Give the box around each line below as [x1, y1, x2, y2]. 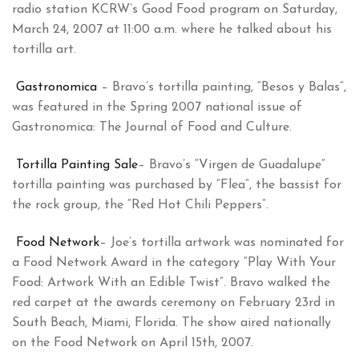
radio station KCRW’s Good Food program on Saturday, [12, 3, 337, 17]
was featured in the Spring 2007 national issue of [12, 101, 302, 115]
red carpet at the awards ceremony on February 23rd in [12, 296, 335, 310]
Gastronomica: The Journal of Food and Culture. [12, 121, 292, 135]
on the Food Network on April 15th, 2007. [12, 337, 253, 350]
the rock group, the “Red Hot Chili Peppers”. [12, 199, 268, 212]
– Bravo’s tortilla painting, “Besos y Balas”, [97, 81, 346, 95]
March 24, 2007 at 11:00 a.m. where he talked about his [12, 23, 332, 37]
